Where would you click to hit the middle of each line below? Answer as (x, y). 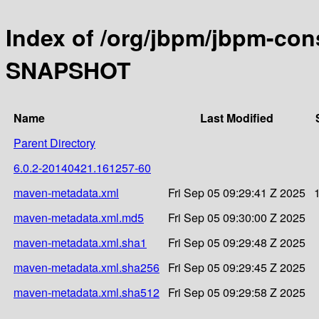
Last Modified (237, 117)
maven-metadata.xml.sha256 (87, 267)
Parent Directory (54, 142)
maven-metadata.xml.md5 (79, 217)
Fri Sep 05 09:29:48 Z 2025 (237, 242)
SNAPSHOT (68, 70)
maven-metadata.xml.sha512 (87, 292)
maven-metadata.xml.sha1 (80, 242)
